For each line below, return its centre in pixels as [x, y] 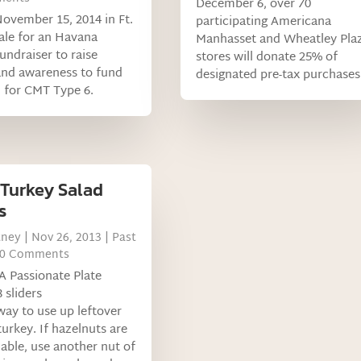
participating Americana [263, 23]
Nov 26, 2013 [66, 238]
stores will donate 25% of [266, 58]
